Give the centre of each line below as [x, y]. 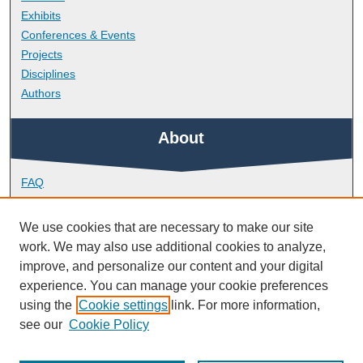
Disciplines [49, 73]
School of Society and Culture [97, 310]
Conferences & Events [79, 34]
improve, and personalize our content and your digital [171, 266]
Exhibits [41, 15]
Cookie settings [123, 305]
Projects [42, 54]
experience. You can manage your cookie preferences [174, 286]
